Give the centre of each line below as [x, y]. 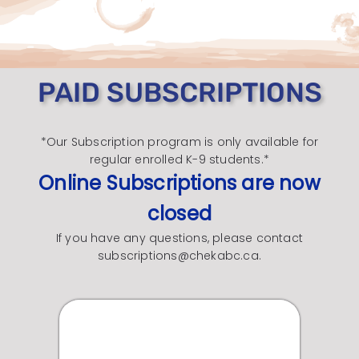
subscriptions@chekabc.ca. [179, 256]
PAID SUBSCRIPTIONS [179, 93]
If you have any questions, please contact [179, 238]
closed [179, 214]
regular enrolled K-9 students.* [179, 160]
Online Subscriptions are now [179, 184]
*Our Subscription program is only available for [179, 142]
